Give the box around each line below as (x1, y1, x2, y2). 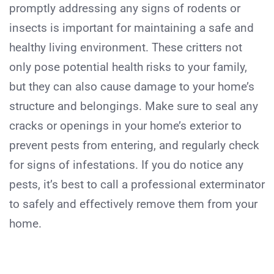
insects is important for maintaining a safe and (9, 20, 254, 35)
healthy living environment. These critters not (9, 40, 242, 54)
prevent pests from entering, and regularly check (9, 138, 259, 152)
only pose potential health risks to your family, (9, 59, 247, 74)
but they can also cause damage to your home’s (9, 79, 254, 94)
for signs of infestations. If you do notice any (9, 157, 243, 172)
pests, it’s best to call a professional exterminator (9, 177, 265, 191)
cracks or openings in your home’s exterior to (9, 118, 242, 133)
